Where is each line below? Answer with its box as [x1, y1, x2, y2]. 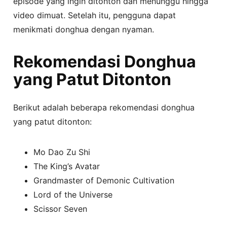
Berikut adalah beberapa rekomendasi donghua [13, 102, 195, 112]
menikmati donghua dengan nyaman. [13, 24, 155, 34]
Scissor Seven [33, 203, 88, 214]
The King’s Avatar [33, 161, 100, 171]
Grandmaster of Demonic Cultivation [33, 175, 175, 185]
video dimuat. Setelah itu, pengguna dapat [13, 10, 176, 20]
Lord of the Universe [33, 189, 113, 200]
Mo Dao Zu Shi [33, 146, 91, 157]
